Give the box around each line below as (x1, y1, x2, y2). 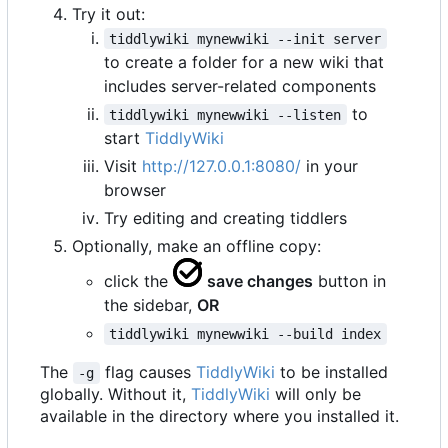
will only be (270, 384, 361, 405)
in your (301, 155, 358, 176)
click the (104, 271, 173, 292)
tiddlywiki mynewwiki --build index (109, 326, 382, 343)
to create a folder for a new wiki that (104, 51, 384, 72)
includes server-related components (104, 75, 376, 96)
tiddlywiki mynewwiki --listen (109, 106, 342, 123)
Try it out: (72, 3, 145, 24)
